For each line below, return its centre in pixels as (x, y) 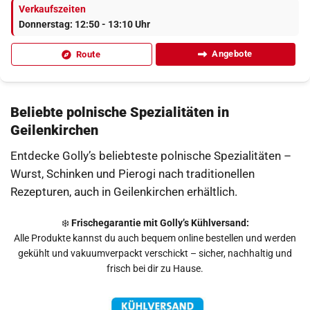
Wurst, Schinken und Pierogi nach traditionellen (133, 173)
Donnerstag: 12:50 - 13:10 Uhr (84, 25)
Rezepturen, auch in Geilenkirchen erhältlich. (124, 191)
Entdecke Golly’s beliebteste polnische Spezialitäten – (151, 155)
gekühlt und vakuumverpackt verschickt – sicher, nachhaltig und (155, 254)
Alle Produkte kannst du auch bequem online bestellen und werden (155, 238)
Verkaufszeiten (52, 10)
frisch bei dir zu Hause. (155, 269)
